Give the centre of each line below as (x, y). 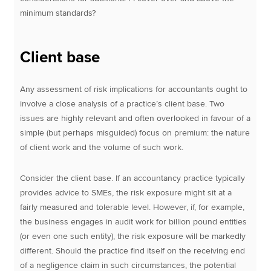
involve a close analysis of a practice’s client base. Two (122, 103)
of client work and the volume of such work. (102, 147)
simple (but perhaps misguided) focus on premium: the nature (135, 132)
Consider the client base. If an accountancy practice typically (133, 178)
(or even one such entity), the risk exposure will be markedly (133, 236)
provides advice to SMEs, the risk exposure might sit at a (126, 192)
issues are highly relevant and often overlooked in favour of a (135, 118)
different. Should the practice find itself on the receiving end (133, 250)
